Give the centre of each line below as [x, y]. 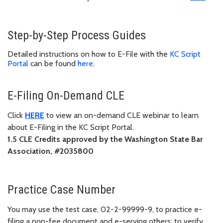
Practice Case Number [61, 189]
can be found [53, 63]
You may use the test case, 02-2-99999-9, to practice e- [105, 209]
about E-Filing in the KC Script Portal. [71, 127]
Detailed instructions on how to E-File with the [89, 54]
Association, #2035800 [51, 151]
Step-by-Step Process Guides [77, 35]
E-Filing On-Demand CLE [66, 95]
